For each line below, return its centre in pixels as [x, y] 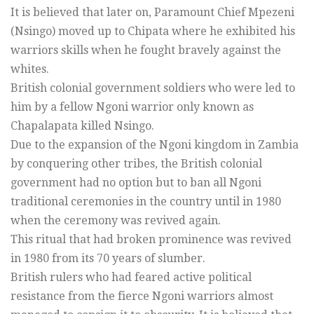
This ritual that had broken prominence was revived [151, 239]
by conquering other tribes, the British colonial [136, 163]
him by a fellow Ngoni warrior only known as [132, 107]
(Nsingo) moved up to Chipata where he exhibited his [153, 31]
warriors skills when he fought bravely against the [146, 50]
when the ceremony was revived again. [116, 220]
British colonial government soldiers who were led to [153, 88]
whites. [30, 69]
